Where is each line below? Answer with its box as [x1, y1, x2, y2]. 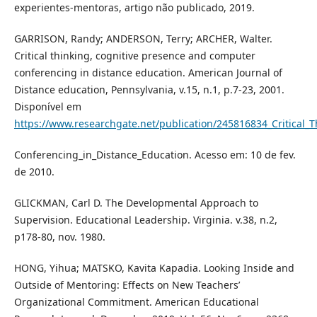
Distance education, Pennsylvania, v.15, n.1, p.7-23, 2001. [13, 83, 284, 97]
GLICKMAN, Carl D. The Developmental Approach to [13, 196, 258, 210]
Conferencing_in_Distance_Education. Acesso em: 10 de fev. [13, 148, 296, 162]
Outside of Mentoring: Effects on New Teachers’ [13, 278, 240, 292]
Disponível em [13, 100, 81, 114]
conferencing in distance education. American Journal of [13, 66, 282, 80]
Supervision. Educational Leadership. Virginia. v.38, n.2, [13, 213, 277, 227]
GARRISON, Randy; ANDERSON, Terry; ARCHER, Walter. [13, 32, 272, 46]
